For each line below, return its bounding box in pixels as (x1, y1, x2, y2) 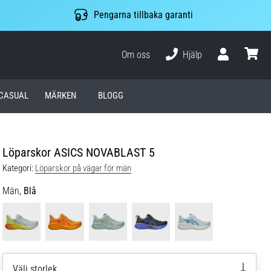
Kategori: (2, 162, 33, 174)
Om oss (122, 48, 151, 60)
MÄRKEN (45, 90, 77, 102)
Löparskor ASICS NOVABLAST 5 (2, 145, 155, 160)
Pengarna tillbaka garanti (93, 9, 193, 21)
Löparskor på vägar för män (35, 162, 131, 174)
